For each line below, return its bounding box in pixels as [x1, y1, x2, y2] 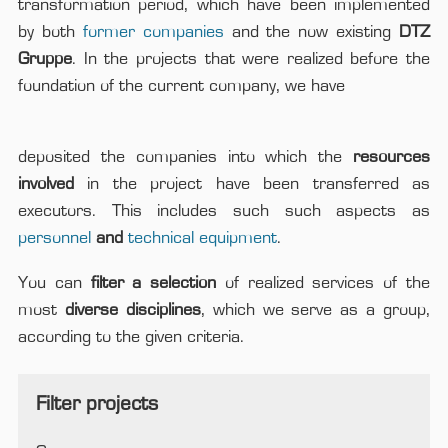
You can [18, 275, 91, 292]
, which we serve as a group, [200, 302, 430, 319]
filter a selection [90, 275, 217, 292]
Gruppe [18, 51, 72, 68]
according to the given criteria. [18, 329, 244, 346]
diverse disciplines [64, 302, 201, 319]
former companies [82, 24, 224, 41]
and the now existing [223, 24, 399, 41]
